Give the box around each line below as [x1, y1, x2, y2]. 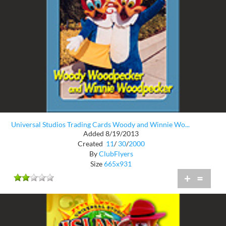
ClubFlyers [98, 149, 133, 158]
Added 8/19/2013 [83, 129, 139, 138]
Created [77, 139, 104, 148]
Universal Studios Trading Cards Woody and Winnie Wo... [11, 120, 190, 129]
